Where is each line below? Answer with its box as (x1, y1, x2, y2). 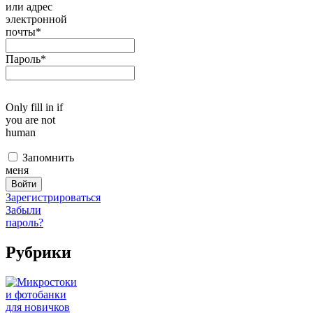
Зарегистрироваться (6, 191, 101, 204)
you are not (6, 114, 55, 126)
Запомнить (22, 152, 74, 164)
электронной (6, 13, 67, 26)
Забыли (6, 204, 41, 217)
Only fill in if (6, 101, 63, 114)
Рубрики (6, 243, 71, 262)
